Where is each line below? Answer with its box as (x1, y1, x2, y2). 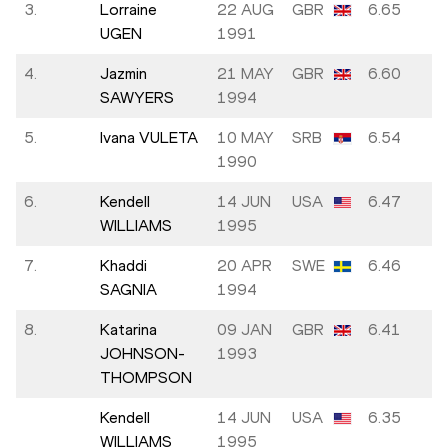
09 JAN (217, 320, 272, 340)
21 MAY (217, 64, 274, 84)
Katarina (100, 320, 157, 340)
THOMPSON (100, 368, 192, 388)
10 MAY (217, 128, 274, 148)
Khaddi (100, 256, 147, 276)
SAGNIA (100, 280, 157, 300)
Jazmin (100, 64, 147, 84)
